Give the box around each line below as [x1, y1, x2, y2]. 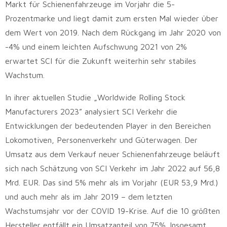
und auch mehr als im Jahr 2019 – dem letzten [5, 192, 172, 201]
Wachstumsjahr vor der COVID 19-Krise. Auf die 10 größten [5, 206, 220, 215]
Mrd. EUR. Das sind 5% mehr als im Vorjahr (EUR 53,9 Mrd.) [5, 177, 218, 187]
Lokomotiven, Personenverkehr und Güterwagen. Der [5, 135, 198, 144]
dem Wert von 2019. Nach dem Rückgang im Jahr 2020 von [5, 27, 221, 37]
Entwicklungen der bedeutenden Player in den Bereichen [5, 121, 211, 130]
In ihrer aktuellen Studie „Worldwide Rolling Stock [5, 92, 185, 102]
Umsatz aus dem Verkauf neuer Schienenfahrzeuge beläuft [5, 149, 220, 159]
